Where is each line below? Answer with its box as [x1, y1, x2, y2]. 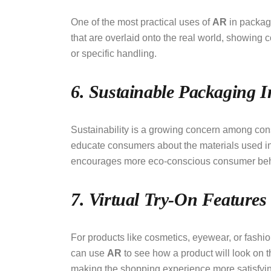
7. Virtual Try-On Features [71, 189, 267, 210]
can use [71, 248, 107, 259]
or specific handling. [71, 48, 159, 59]
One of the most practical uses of [71, 17, 212, 28]
